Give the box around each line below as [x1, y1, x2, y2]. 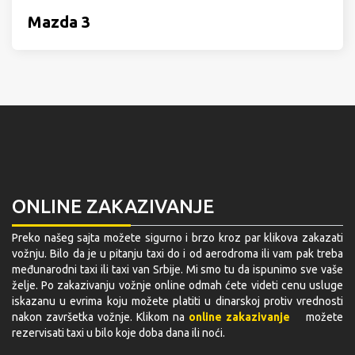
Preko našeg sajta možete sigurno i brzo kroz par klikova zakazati [12, 231, 343, 244]
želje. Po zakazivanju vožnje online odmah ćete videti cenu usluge [12, 279, 343, 292]
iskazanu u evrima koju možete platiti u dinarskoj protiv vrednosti [12, 295, 343, 307]
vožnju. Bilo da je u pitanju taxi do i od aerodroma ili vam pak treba [12, 247, 343, 260]
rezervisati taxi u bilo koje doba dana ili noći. [12, 326, 225, 339]
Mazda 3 [28, 13, 90, 31]
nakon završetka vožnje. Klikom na [12, 311, 189, 323]
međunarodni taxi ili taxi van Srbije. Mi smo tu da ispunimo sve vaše [12, 263, 343, 276]
